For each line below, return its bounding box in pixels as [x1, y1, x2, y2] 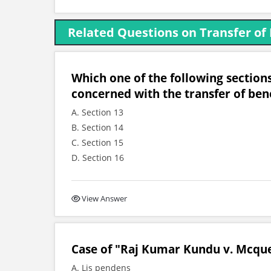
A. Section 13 [71, 106, 123, 118]
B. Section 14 [71, 122, 123, 133]
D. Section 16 [71, 152, 124, 163]
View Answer [82, 193, 127, 204]
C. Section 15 [71, 137, 123, 148]
